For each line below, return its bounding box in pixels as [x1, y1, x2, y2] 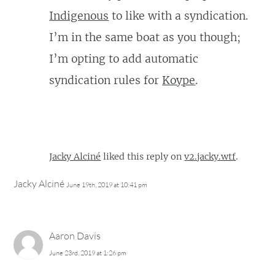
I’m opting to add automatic [49, 52, 199, 66]
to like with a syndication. [109, 9, 249, 23]
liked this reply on [101, 150, 185, 162]
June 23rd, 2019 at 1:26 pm [49, 249, 127, 258]
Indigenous [49, 9, 109, 23]
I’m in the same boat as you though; [49, 30, 241, 44]
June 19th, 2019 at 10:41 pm [66, 180, 148, 190]
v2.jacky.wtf [184, 150, 236, 162]
